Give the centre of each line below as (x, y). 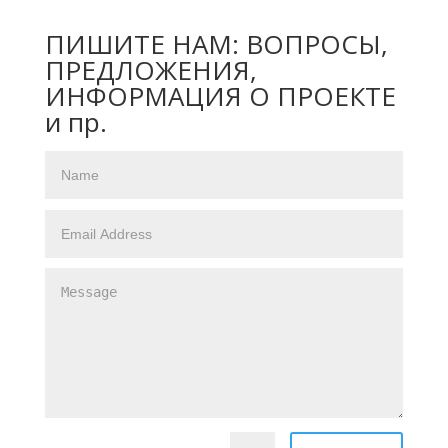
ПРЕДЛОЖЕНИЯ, (150, 69)
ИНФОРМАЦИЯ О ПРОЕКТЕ (220, 95)
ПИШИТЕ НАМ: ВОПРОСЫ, (216, 43)
